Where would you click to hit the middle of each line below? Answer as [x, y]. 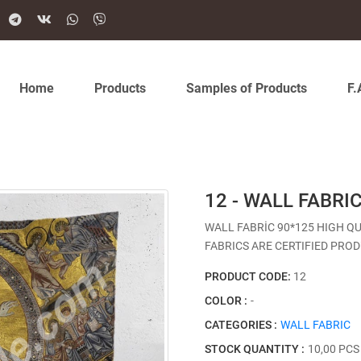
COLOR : [226, 301]
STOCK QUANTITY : [255, 349]
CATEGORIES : [241, 325]
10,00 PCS [334, 349]
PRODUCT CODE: [249, 276]
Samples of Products [247, 88]
